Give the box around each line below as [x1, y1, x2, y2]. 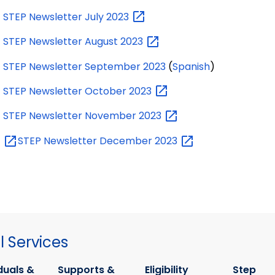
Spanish [172, 59, 210, 74]
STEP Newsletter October [3, 83, 129, 98]
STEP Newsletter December [18, 134, 155, 149]
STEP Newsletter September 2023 [3, 59, 166, 74]
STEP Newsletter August [3, 34, 120, 49]
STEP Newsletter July [3, 9, 106, 24]
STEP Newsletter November [3, 109, 139, 123]
